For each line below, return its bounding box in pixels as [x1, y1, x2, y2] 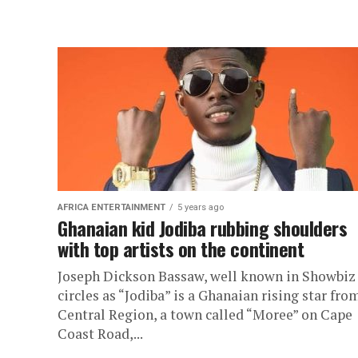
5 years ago [177, 202, 224, 213]
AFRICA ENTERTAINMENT [58, 202, 165, 213]
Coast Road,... [58, 324, 143, 343]
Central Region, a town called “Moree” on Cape [58, 305, 352, 324]
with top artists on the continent [58, 234, 304, 263]
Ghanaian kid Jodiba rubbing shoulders [58, 213, 348, 242]
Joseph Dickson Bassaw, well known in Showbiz [58, 267, 356, 285]
